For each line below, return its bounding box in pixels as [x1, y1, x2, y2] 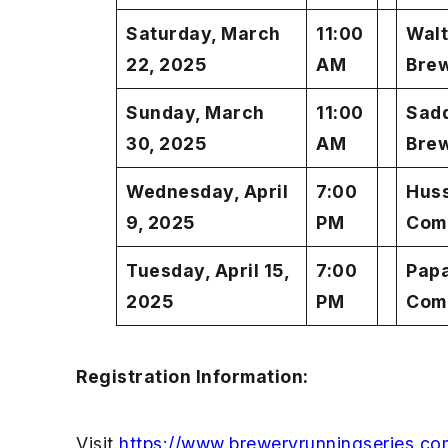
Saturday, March [126, 23, 281, 45]
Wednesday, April [126, 181, 289, 203]
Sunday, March [126, 102, 265, 124]
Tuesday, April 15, [126, 260, 290, 282]
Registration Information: [76, 366, 309, 388]
